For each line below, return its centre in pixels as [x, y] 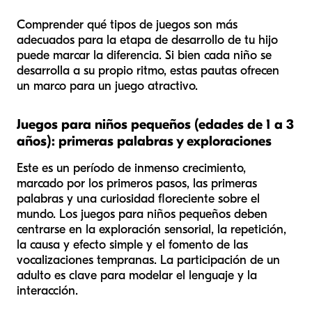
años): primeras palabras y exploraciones [144, 141]
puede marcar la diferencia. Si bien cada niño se [144, 55]
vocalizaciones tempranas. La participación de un [148, 260]
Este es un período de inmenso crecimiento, [131, 168]
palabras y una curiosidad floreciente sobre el [138, 198]
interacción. [47, 290]
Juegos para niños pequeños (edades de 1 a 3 [155, 124]
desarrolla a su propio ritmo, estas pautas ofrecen [148, 70]
